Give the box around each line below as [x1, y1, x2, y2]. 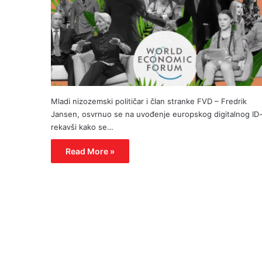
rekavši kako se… [51, 122, 113, 132]
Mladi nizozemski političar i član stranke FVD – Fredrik [51, 96, 247, 106]
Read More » [65, 146, 115, 156]
